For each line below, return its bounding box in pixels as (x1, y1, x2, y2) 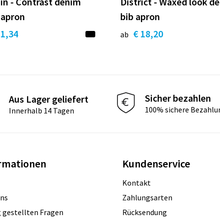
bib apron (120, 10, 160, 23)
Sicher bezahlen (145, 91, 212, 104)
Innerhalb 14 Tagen (8, 105, 74, 115)
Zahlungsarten (122, 192, 172, 203)
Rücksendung (122, 207, 167, 218)
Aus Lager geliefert (8, 92, 88, 105)
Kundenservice (122, 157, 190, 171)
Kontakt (122, 178, 151, 188)
